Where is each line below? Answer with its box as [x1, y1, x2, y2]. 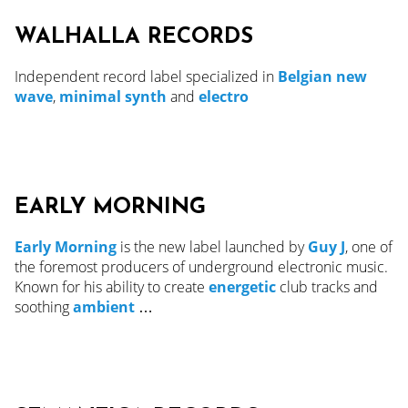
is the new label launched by [117, 236, 304, 257]
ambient [73, 296, 135, 317]
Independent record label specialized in [15, 66, 278, 87]
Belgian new [278, 66, 367, 87]
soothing [15, 296, 73, 317]
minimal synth [59, 86, 167, 107]
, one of [345, 236, 393, 257]
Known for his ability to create [15, 276, 209, 297]
